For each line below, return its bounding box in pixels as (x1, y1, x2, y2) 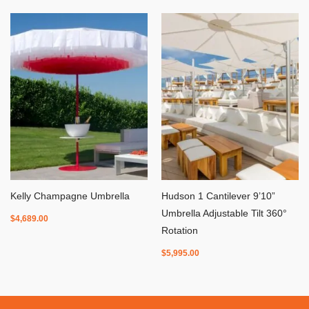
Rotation (161, 225, 198, 236)
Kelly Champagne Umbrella (10, 190, 130, 201)
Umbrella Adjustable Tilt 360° (161, 208, 287, 219)
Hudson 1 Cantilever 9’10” (161, 190, 275, 201)
